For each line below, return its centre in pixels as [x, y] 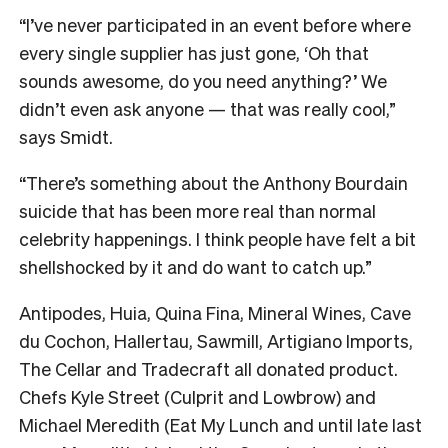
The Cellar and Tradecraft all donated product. [208, 369]
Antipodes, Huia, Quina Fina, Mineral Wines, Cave [215, 313]
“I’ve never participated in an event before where [215, 25]
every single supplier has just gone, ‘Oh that [194, 53]
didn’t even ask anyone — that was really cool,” [207, 109]
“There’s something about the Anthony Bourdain [213, 183]
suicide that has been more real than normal [197, 211]
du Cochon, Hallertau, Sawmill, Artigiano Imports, [216, 341]
